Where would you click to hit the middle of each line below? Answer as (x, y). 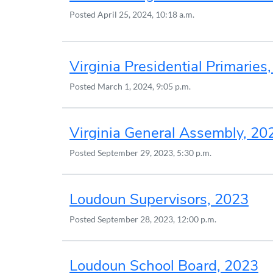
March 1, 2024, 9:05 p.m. (144, 86)
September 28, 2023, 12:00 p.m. (157, 219)
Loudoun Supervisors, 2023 (159, 199)
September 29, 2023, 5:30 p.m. (154, 152)
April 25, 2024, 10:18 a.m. (146, 14)
